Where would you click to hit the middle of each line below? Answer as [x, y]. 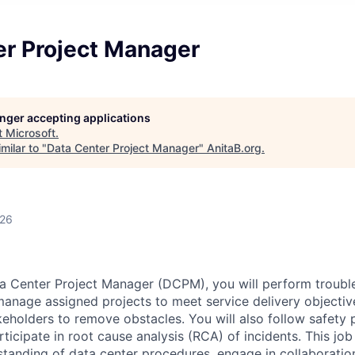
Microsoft [31, 133]
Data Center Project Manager [123, 148]
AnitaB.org [234, 148]
